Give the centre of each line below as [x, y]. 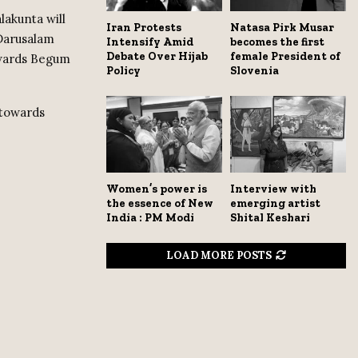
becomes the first [277, 42]
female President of [285, 56]
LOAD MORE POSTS [219, 256]
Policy [123, 70]
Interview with [273, 189]
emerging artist [275, 204]
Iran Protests [144, 27]
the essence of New [160, 204]
